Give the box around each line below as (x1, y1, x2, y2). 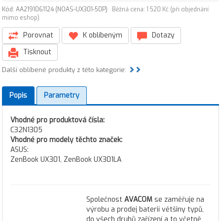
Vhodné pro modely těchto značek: (10, 135, 122, 145)
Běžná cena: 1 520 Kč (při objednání (112, 5, 209, 13)
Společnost (86, 195, 124, 204)
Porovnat (21, 31, 53, 40)
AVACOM (124, 195, 152, 204)
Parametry (44, 91, 79, 100)
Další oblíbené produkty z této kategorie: (2, 66, 128, 74)
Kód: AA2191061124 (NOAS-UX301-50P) (2, 5, 112, 13)
